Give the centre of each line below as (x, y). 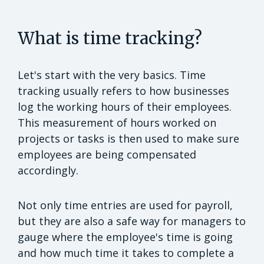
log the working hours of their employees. (125, 107)
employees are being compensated (107, 155)
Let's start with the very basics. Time (112, 75)
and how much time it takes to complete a (126, 253)
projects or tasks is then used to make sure (128, 139)
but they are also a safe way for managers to (132, 221)
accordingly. (49, 171)
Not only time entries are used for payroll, (125, 205)
